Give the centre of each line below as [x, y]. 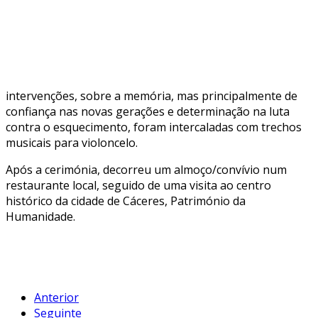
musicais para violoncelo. [72, 142]
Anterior [56, 297]
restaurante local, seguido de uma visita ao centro [138, 185]
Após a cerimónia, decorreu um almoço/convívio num [146, 169]
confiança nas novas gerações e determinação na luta [148, 111]
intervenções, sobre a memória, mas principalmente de [152, 95]
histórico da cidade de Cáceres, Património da [126, 201]
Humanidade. [40, 216]
